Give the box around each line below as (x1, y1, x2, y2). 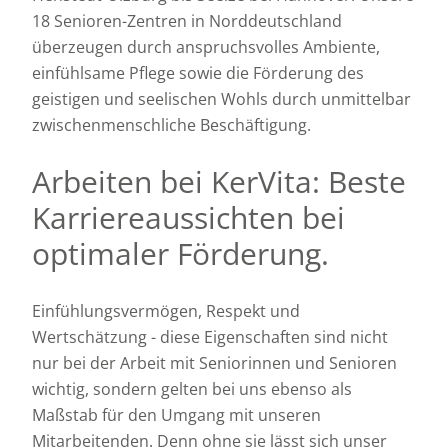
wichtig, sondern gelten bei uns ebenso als (32, 377, 352, 400)
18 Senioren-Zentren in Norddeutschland (32, 9, 342, 32)
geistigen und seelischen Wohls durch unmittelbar (32, 87, 411, 110)
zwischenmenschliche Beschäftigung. (32, 113, 311, 136)
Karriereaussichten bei (32, 196, 345, 238)
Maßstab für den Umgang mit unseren (32, 403, 321, 426)
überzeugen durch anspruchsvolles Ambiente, (32, 35, 380, 58)
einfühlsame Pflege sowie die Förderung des (32, 61, 364, 84)
